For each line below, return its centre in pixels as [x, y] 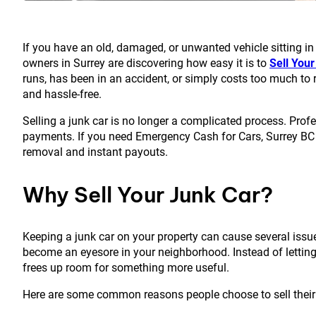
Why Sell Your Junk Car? [148, 195]
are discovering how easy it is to [187, 63]
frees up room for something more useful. [126, 268]
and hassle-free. [62, 95]
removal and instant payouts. [95, 152]
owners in [48, 63]
